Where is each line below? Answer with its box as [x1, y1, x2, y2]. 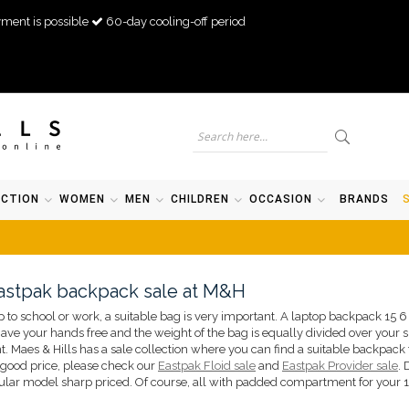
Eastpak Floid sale [158, 359, 256, 372]
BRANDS [339, 193, 389, 205]
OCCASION [248, 193, 312, 205]
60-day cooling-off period [106, 15, 246, 28]
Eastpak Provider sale [282, 359, 398, 372]
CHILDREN [170, 193, 229, 205]
